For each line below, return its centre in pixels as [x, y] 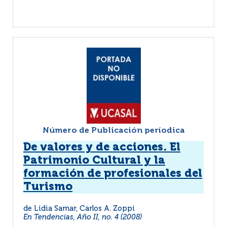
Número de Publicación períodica [113, 131]
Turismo [48, 187]
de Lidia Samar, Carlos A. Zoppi [79, 209]
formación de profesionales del [113, 174]
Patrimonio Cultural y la [94, 161]
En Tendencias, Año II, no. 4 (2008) [83, 217]
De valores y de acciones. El [102, 147]
